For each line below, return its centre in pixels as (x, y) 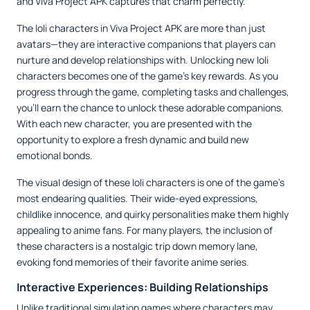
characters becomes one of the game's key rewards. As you (147, 76)
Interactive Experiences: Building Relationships (143, 288)
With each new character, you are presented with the (134, 124)
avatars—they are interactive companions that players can (146, 44)
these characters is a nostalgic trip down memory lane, (137, 246)
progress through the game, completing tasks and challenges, (153, 92)
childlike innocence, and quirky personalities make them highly (153, 215)
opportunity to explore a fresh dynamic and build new (133, 140)
